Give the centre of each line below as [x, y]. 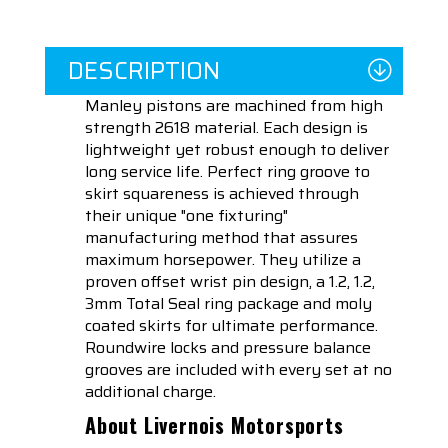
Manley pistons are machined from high [234, 106]
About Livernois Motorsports [214, 425]
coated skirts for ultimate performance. [231, 326]
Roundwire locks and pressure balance [228, 348]
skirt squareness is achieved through [222, 194]
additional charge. [150, 392]
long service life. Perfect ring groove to [227, 172]
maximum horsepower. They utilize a [223, 260]
